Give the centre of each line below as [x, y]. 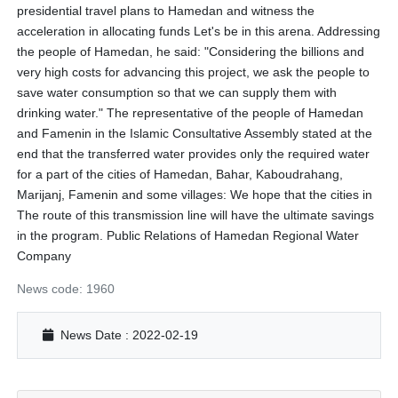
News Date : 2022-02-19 [128, 335]
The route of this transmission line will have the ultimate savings [196, 215]
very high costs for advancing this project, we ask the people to [194, 72]
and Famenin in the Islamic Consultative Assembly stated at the [195, 134]
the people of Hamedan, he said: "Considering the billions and [191, 52]
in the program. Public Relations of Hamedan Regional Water [188, 236]
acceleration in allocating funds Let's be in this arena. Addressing [199, 32]
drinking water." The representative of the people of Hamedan [191, 113]
